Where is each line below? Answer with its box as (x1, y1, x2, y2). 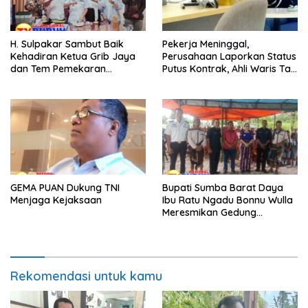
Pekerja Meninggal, (162, 37, 249, 50)
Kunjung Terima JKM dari (162, 74, 277, 87)
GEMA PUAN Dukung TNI (10, 181, 120, 195)
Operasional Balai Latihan (162, 219, 280, 232)
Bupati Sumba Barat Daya (162, 181, 283, 195)
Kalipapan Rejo (10, 74, 80, 87)
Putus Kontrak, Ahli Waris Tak (162, 62, 296, 75)
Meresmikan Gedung (162, 206, 256, 219)
